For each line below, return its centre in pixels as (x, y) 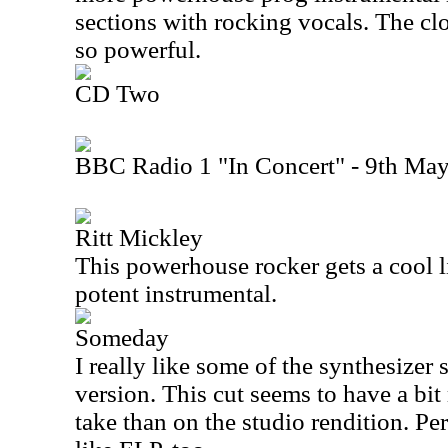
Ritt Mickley (139, 237)
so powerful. (138, 49)
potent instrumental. (176, 293)
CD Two (117, 93)
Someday (122, 337)
